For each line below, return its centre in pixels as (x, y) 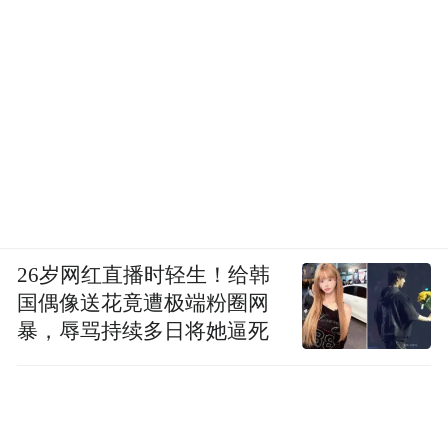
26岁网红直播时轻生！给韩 (144, 274)
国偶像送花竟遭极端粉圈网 (143, 302)
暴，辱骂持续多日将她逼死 (143, 330)
